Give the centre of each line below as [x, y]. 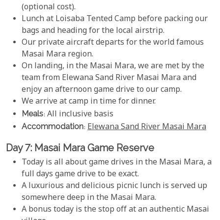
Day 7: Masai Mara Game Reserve [80, 148]
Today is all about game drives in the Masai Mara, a [117, 163]
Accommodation [53, 126]
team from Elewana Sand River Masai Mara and [109, 78]
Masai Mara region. [57, 55]
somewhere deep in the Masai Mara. [89, 198]
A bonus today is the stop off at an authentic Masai [115, 210]
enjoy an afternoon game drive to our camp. [102, 90]
